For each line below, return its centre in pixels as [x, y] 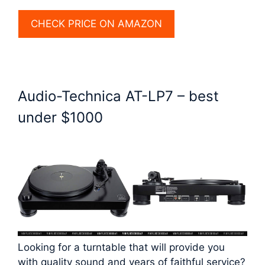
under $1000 [60, 118]
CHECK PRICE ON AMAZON [96, 24]
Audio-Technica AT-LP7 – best [118, 96]
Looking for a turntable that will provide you [121, 247]
